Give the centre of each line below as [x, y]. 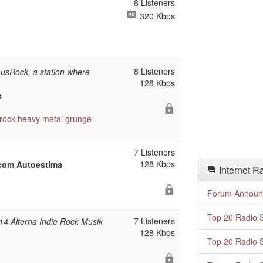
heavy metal [40, 119]
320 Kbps [156, 16]
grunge [78, 119]
